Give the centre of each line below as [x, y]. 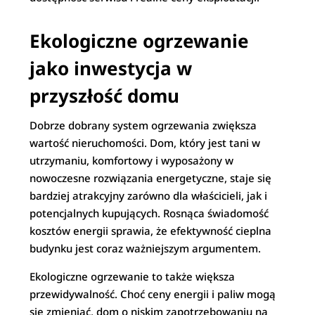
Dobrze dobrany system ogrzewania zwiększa [143, 125]
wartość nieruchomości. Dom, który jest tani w [145, 143]
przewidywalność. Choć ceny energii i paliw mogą [153, 294]
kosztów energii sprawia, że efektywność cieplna [151, 231]
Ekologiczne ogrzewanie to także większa [133, 276]
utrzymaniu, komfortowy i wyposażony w [132, 160]
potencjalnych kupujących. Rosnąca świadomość [149, 213]
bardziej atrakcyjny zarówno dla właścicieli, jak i [149, 195]
